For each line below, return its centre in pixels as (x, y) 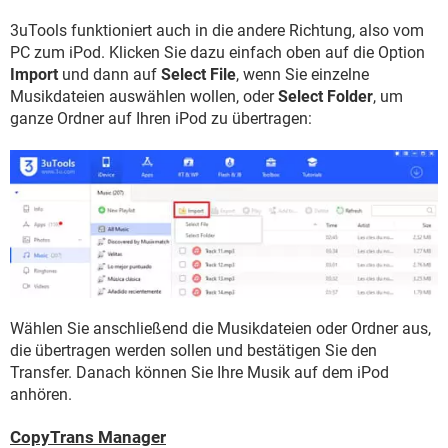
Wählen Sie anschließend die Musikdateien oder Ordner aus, (220, 329)
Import (34, 75)
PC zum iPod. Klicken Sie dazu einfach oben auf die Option (217, 53)
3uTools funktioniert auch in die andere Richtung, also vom (217, 31)
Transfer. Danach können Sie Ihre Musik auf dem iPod (199, 373)
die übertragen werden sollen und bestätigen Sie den (193, 351)
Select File (198, 75)
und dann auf (109, 75)
